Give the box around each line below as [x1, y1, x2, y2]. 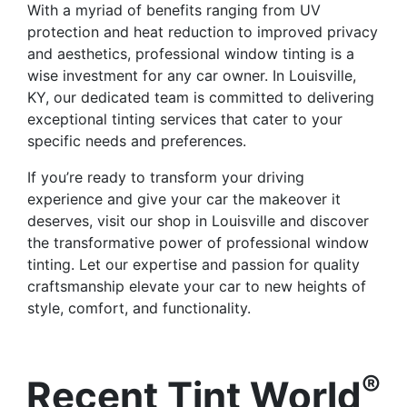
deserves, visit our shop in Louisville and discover [27, 212, 369, 231]
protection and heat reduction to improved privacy [27, 23, 378, 42]
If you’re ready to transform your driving [27, 168, 304, 187]
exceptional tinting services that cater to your [27, 110, 342, 129]
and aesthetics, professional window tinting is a [27, 45, 354, 64]
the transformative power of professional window [27, 233, 369, 253]
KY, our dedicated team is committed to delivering [27, 88, 374, 107]
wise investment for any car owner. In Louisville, [27, 66, 356, 85]
